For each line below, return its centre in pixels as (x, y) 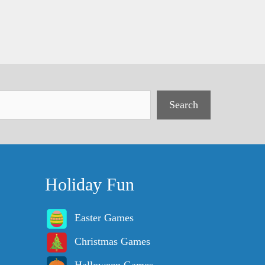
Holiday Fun (90, 185)
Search (184, 105)
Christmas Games (112, 242)
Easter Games (104, 218)
